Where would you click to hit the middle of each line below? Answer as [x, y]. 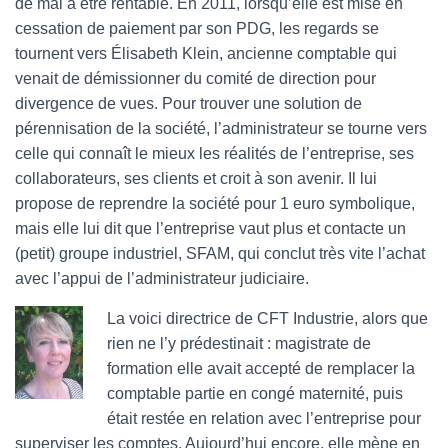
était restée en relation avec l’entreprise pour [264, 418]
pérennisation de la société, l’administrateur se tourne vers [221, 128]
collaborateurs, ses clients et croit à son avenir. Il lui [196, 178]
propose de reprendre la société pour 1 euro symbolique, [215, 203]
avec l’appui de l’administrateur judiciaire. [162, 278]
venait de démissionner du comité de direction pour [195, 78]
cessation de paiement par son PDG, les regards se [197, 28]
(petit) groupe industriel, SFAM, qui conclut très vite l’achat [220, 253]
